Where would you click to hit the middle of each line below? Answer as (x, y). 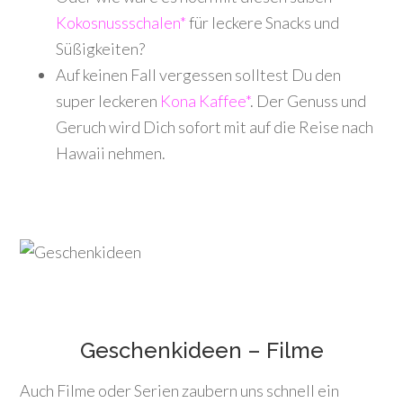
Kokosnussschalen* (121, 22)
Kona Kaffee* (206, 101)
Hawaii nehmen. (111, 153)
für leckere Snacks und (263, 22)
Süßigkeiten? (101, 49)
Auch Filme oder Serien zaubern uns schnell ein (180, 390)
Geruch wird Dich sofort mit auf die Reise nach (215, 127)
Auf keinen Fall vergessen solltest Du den (199, 75)
